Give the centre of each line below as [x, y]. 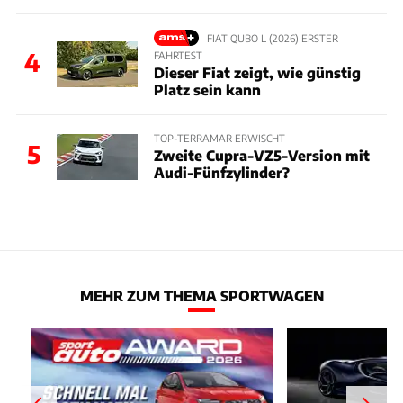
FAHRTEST [178, 54]
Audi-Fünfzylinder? [221, 173]
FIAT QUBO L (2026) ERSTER [272, 37]
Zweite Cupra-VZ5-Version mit [261, 156]
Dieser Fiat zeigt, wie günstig [257, 72]
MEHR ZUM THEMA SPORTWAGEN [201, 296]
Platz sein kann [207, 89]
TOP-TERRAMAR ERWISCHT [219, 137]
